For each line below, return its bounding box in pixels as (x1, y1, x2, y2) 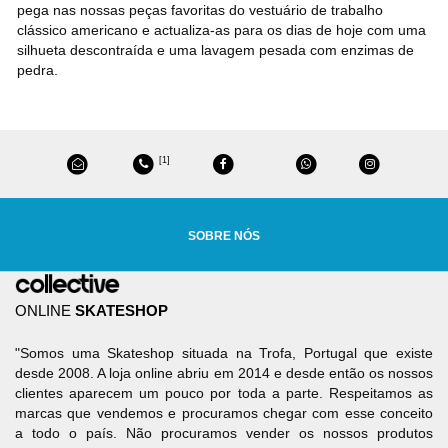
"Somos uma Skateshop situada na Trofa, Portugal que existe (15, 345, 433, 362)
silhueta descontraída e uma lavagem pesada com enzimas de (17, 41, 414, 58)
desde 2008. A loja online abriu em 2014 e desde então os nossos (15, 365, 433, 382)
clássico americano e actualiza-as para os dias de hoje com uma (17, 21, 426, 38)
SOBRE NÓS (188, 229, 260, 244)
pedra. (17, 61, 58, 78)
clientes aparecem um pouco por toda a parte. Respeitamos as (15, 385, 433, 402)
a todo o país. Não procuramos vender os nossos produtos (15, 425, 433, 442)
